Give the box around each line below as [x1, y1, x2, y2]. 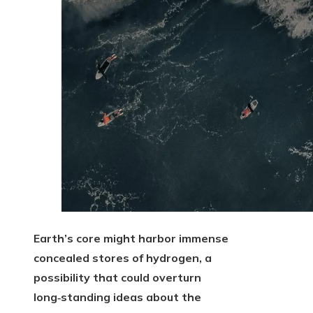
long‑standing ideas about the [34, 290, 201, 305]
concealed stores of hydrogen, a [34, 251, 212, 265]
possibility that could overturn [34, 270, 201, 285]
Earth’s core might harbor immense [34, 231, 228, 246]
